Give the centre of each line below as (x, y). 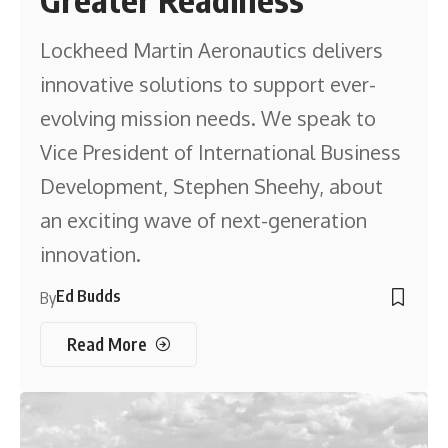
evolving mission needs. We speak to (208, 118)
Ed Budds (88, 296)
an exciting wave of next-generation (204, 220)
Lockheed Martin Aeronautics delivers (212, 50)
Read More (106, 344)
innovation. (91, 254)
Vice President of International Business (221, 152)
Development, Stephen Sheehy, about (212, 186)
